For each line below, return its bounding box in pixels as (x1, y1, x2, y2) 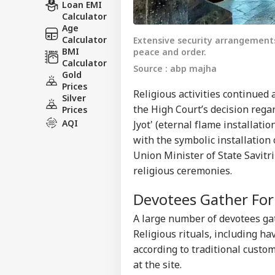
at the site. (133, 257, 182, 271)
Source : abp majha (133, 62, 217, 74)
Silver (62, 92, 86, 104)
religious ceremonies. (133, 163, 232, 177)
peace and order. (133, 45, 206, 58)
